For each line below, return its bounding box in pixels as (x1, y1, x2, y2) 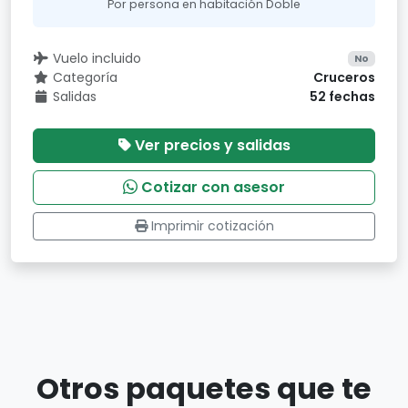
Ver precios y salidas (134, 135, 291, 156)
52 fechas (310, 87, 375, 106)
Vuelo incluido (52, 49, 141, 67)
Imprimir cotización (150, 217, 274, 235)
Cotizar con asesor (141, 177, 285, 198)
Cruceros (313, 68, 375, 87)
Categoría (52, 68, 117, 87)
